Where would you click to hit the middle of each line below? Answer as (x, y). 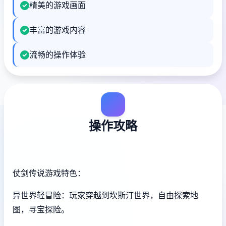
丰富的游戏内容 (58, 30)
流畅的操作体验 (58, 55)
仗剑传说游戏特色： (49, 173)
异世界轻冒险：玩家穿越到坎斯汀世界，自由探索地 (105, 195)
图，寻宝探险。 (41, 210)
